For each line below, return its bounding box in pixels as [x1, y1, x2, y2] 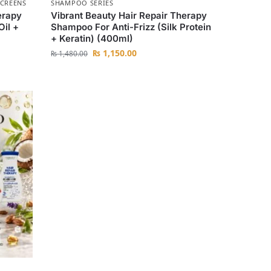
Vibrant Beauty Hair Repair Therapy [51, 10, 207, 22]
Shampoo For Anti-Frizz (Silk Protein [51, 21, 212, 33]
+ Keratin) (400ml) [51, 33, 134, 45]
